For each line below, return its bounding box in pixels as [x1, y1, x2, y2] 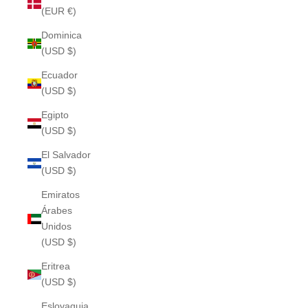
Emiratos [41, 189, 80, 200]
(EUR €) [41, 5, 76, 16]
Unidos [41, 221, 71, 232]
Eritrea [41, 261, 70, 272]
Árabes [41, 205, 72, 216]
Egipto [41, 109, 69, 120]
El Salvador [41, 149, 91, 160]
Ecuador [41, 69, 78, 80]
